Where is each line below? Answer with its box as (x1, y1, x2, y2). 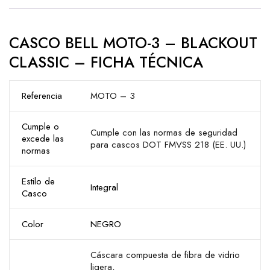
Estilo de (22, 175, 55, 188)
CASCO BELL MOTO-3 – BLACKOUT (9, 32, 257, 54)
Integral (90, 181, 118, 194)
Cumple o (22, 120, 59, 133)
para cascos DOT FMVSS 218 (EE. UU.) (90, 138, 246, 151)
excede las (22, 132, 64, 145)
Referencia (22, 89, 62, 102)
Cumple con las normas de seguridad (90, 126, 237, 139)
